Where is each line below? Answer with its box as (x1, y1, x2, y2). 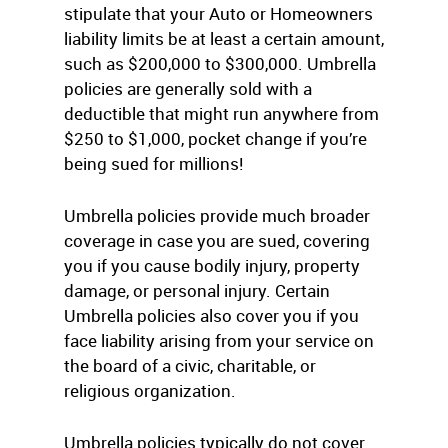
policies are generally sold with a (64, 77, 312, 100)
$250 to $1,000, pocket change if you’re (64, 127, 367, 150)
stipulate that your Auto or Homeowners (64, 2, 373, 25)
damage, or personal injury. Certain (64, 279, 330, 302)
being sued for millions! (64, 152, 243, 175)
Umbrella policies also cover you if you (64, 304, 359, 327)
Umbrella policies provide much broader (64, 204, 370, 227)
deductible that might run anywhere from (64, 102, 379, 125)
